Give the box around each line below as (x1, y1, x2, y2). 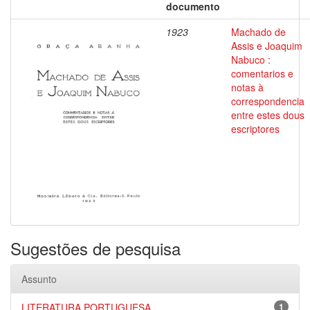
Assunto (21, 272, 57, 286)
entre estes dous (231, 108, 304, 122)
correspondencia (231, 94, 304, 108)
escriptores (231, 122, 280, 136)
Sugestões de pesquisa (10, 236, 181, 260)
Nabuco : (231, 53, 271, 66)
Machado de (231, 25, 286, 39)
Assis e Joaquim (231, 39, 302, 53)
